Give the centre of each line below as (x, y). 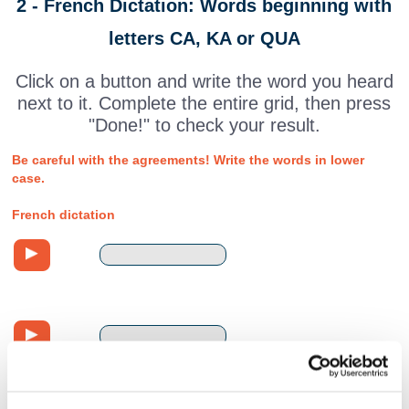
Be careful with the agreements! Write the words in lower (189, 160)
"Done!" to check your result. (204, 125)
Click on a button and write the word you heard (204, 81)
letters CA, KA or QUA (204, 38)
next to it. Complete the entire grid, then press (204, 103)
